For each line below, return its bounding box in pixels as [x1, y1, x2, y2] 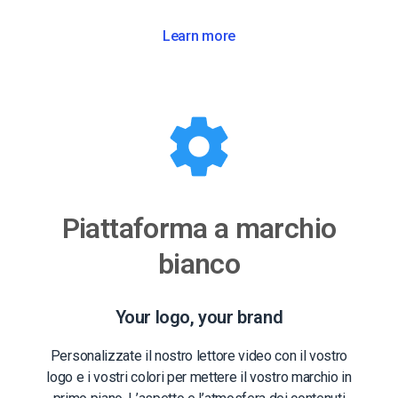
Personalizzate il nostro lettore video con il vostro [50, 346, 348, 364]
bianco [157, 246, 241, 281]
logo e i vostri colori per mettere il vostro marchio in [46, 368, 352, 386]
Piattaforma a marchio [61, 211, 337, 245]
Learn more [163, 27, 235, 44]
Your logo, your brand [115, 306, 283, 328]
